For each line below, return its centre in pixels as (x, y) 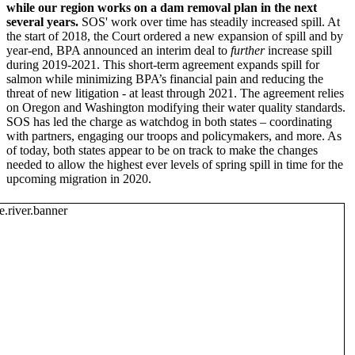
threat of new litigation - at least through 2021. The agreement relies (175, 93)
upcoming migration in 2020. (79, 178)
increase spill (298, 50)
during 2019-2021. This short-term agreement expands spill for (163, 64)
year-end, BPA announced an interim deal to (118, 50)
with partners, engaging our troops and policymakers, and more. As (174, 136)
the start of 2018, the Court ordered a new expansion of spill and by (175, 36)
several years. (42, 21)
